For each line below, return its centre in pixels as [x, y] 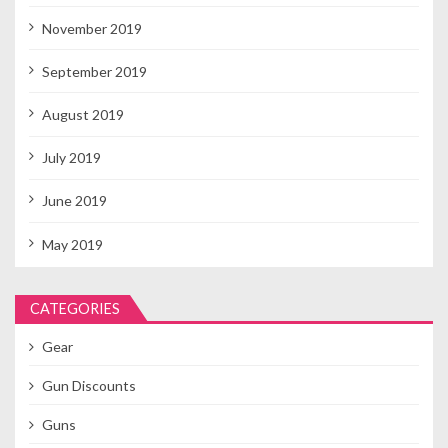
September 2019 [94, 71]
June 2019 [74, 201]
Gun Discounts [88, 385]
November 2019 [91, 28]
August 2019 [82, 114]
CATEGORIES [75, 308]
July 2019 [71, 158]
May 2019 [72, 244]
